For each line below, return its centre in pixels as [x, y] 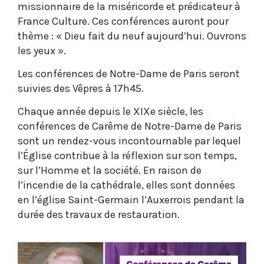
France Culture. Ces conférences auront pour [123, 21]
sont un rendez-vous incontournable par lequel [129, 141]
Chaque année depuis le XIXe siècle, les [110, 111]
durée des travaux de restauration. [99, 214]
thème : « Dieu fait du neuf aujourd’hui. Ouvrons [132, 36]
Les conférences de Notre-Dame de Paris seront [129, 73]
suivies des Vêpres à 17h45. [81, 88]
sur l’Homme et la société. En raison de [110, 170]
